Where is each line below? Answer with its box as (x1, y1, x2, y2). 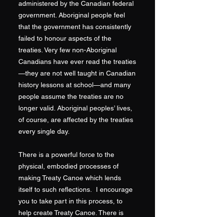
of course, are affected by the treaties (18, 116, 133, 124)
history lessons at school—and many (18, 81, 131, 89)
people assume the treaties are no (18, 93, 124, 100)
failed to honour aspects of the (18, 34, 111, 42)
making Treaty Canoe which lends (18, 174, 121, 182)
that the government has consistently (18, 23, 131, 31)
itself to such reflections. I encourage (18, 186, 133, 193)
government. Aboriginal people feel (18, 11, 125, 19)
